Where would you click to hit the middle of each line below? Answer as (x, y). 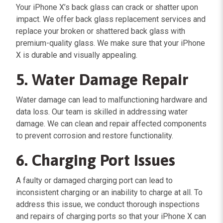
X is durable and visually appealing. (77, 55)
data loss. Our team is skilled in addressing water (102, 111)
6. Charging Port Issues (96, 160)
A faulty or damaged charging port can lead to (94, 180)
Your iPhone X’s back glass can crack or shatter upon (107, 7)
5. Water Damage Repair (102, 79)
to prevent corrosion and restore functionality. (95, 135)
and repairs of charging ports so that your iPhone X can (111, 216)
